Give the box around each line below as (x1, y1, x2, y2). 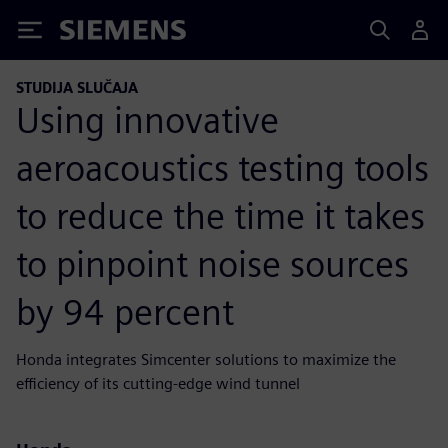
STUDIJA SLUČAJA (16, 79, 138, 96)
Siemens (60, 23, 126, 44)
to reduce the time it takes (16, 193, 425, 238)
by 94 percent (16, 289, 234, 334)
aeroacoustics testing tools (16, 145, 429, 190)
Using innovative (16, 97, 279, 142)
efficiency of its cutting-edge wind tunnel (16, 373, 300, 393)
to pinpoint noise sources (16, 241, 409, 286)
